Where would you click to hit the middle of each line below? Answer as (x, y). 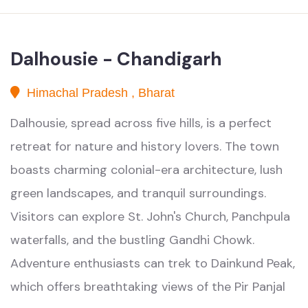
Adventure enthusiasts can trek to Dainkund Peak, (153, 263)
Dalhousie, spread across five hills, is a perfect (141, 123)
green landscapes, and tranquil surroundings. (138, 193)
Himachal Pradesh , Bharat (101, 93)
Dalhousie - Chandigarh (116, 59)
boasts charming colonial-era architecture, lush (146, 170)
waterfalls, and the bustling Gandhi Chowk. (132, 240)
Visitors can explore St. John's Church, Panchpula (150, 217)
